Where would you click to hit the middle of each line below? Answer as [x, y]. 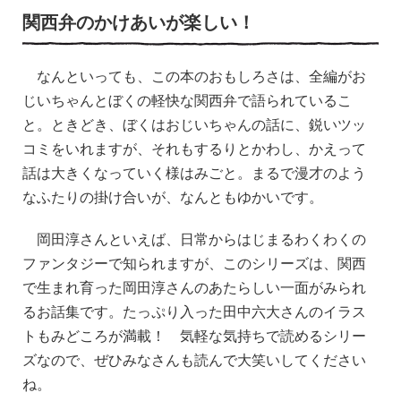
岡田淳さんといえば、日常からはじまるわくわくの [194, 239]
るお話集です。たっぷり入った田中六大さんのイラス [194, 311]
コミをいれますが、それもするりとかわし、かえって [194, 149]
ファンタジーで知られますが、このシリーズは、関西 [194, 263]
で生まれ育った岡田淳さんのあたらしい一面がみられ [194, 287]
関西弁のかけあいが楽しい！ [139, 21]
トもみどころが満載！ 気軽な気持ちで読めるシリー [194, 336]
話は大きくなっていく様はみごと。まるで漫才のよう [194, 173]
